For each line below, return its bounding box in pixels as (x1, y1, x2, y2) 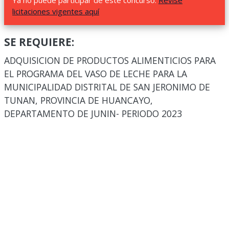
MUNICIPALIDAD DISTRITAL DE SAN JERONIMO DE (4, 81, 210, 93)
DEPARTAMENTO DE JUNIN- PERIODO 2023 (4, 107, 182, 120)
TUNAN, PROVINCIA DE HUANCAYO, (4, 94, 153, 106)
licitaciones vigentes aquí (12, 6, 99, 16)
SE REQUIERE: (4, 35, 74, 49)
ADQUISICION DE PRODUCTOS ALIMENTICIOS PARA (4, 54, 216, 66)
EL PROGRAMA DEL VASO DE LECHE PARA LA (4, 67, 187, 80)
